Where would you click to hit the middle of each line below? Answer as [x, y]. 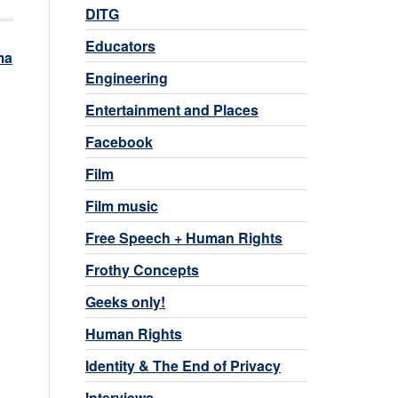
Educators [120, 45]
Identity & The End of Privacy [183, 365]
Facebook [119, 141]
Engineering [127, 77]
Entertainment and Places [172, 109]
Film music [122, 205]
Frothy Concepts [142, 269]
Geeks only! [125, 301]
